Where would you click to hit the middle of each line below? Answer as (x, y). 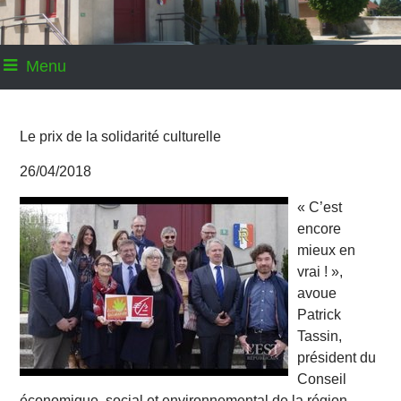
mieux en (327, 251)
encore (320, 229)
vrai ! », (320, 272)
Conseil (322, 380)
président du (337, 358)
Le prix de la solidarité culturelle (121, 136)
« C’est (320, 208)
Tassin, (320, 337)
